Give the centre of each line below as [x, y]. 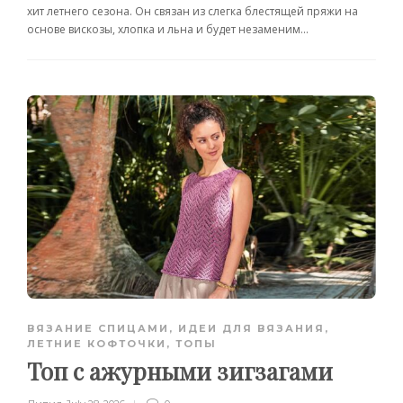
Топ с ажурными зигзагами [180, 372]
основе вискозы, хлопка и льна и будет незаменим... [168, 29]
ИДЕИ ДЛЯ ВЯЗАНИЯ [251, 329]
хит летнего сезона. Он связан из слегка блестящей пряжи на [193, 11]
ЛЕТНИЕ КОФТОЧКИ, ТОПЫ [122, 344]
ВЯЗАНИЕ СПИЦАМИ [98, 329]
